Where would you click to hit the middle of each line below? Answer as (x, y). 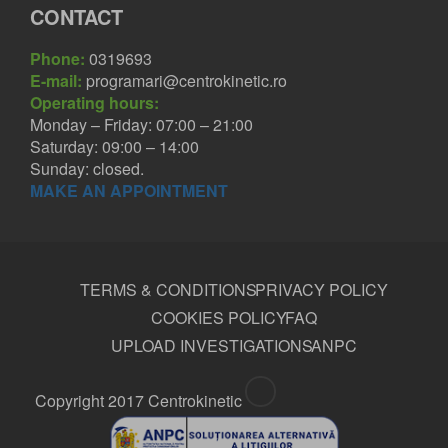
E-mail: (56, 81)
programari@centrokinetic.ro (186, 81)
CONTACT (76, 17)
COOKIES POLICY (219, 318)
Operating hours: (94, 103)
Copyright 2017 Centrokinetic (138, 401)
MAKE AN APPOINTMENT (129, 191)
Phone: (57, 59)
